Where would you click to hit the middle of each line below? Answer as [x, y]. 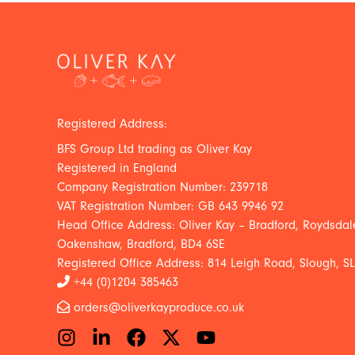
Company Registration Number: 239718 [162, 187]
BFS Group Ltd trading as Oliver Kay [155, 149]
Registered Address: [112, 123]
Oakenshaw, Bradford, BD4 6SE [141, 244]
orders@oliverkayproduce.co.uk [159, 307]
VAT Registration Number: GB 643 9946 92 [170, 206]
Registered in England [117, 168]
